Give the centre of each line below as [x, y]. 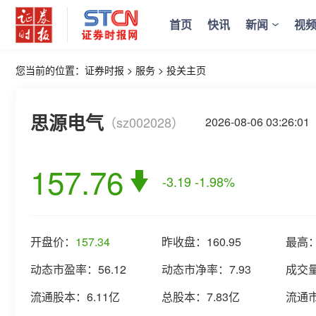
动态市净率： [195, 269]
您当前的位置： [50, 70]
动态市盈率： [64, 269]
